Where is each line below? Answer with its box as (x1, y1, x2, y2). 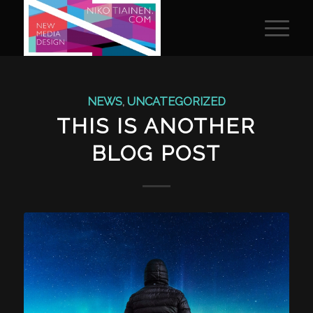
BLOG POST (92, 141, 221, 166)
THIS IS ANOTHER (57, 114, 256, 138)
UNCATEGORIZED (126, 94, 226, 108)
